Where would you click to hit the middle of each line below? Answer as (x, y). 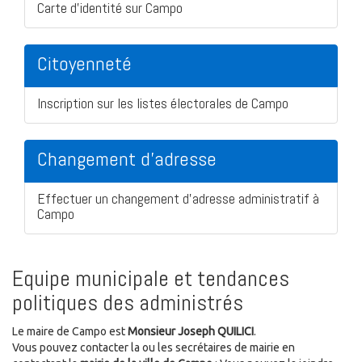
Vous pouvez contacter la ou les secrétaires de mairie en (154, 347)
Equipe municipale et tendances (151, 278)
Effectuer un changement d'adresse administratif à (178, 198)
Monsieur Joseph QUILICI (191, 331)
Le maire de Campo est (70, 331)
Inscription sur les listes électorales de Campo (163, 103)
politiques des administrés (128, 302)
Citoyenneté (84, 63)
